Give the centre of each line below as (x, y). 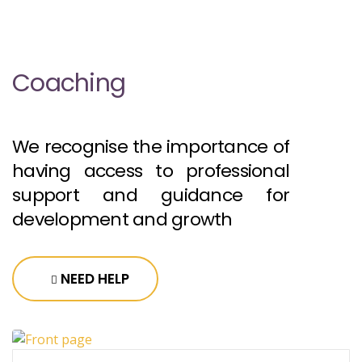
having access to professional (151, 170)
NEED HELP (95, 278)
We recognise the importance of (151, 146)
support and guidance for (151, 195)
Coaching (69, 83)
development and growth (122, 219)
